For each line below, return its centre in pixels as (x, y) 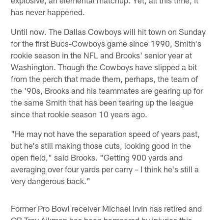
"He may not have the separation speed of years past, (106, 133)
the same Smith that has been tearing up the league (102, 102)
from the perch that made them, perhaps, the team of (105, 78)
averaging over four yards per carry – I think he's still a (105, 169)
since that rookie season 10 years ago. (79, 114)
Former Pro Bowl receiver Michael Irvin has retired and (107, 208)
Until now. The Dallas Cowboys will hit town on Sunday (109, 31)
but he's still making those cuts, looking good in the (101, 145)
